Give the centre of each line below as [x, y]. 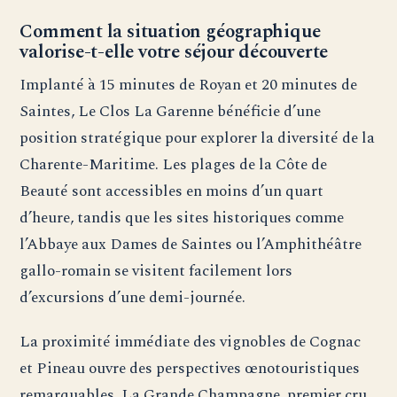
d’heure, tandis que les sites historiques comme [182, 218]
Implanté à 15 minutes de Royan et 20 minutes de [189, 85]
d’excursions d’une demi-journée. [133, 298]
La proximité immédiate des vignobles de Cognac [191, 342]
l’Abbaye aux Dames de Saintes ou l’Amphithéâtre [191, 245]
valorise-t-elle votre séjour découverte [174, 53]
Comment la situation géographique [170, 32]
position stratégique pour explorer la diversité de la [198, 138]
